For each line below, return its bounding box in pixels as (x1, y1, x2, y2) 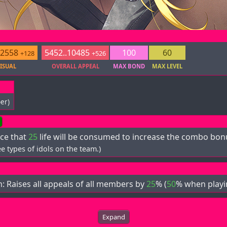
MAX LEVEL (152, 62, 182, 70)
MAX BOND (113, 62, 145, 70)
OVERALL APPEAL (51, 62, 99, 70)
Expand (102, 212, 125, 222)
